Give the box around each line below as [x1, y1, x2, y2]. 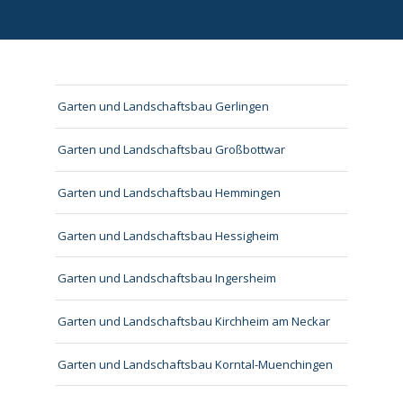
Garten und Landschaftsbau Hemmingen [58, 184, 282, 201]
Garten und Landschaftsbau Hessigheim [58, 227, 280, 244]
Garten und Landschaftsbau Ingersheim [58, 270, 277, 287]
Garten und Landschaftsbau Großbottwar [58, 141, 286, 158]
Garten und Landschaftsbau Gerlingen [58, 98, 270, 115]
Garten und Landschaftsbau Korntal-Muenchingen [58, 356, 334, 373]
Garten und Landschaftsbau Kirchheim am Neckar [58, 313, 331, 330]
